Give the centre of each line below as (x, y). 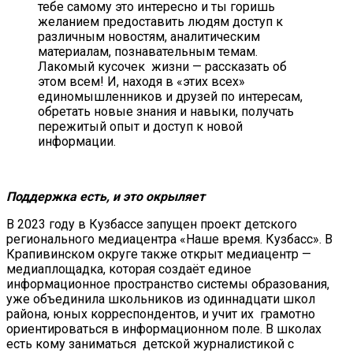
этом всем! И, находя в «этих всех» (141, 82)
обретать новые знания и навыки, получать (166, 112)
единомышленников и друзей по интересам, (170, 97)
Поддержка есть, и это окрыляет (106, 197)
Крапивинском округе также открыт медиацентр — (159, 255)
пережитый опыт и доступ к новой (140, 127)
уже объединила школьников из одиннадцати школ (161, 299)
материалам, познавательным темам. (148, 52)
